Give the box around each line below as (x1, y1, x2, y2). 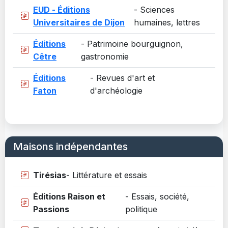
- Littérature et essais (66, 169, 147, 180)
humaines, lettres (134, 17, 201, 27)
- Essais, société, (125, 191, 189, 202)
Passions (33, 204, 69, 214)
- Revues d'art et (90, 72, 155, 83)
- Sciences (134, 4, 175, 15)
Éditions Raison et (33, 191, 105, 202)
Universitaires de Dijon (33, 17, 125, 27)
